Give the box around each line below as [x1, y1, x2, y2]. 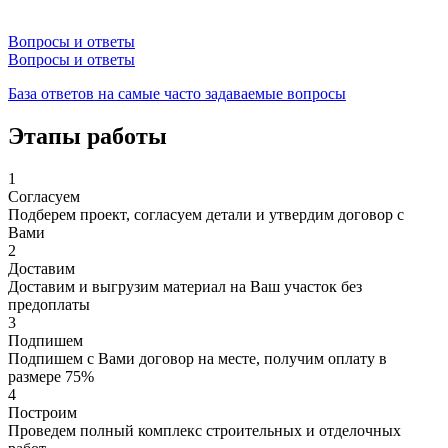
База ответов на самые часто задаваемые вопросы [8, 84, 346, 102]
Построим [8, 403, 77, 421]
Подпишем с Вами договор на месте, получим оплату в [8, 349, 387, 367]
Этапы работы [8, 122, 167, 149]
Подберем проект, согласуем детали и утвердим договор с [8, 205, 404, 223]
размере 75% [8, 367, 94, 385]
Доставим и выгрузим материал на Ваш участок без [8, 277, 362, 295]
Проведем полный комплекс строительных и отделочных [8, 421, 401, 439]
